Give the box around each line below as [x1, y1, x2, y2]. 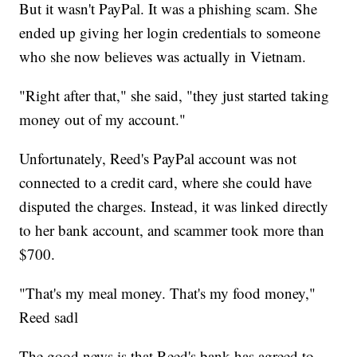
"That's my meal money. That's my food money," [19, 283, 316, 304]
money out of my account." [19, 109, 186, 130]
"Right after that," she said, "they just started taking [19, 85, 330, 106]
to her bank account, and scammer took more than [19, 220, 325, 241]
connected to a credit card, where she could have [19, 172, 312, 193]
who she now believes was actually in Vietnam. [19, 46, 307, 67]
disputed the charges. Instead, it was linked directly [19, 196, 329, 217]
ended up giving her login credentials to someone [19, 22, 321, 43]
